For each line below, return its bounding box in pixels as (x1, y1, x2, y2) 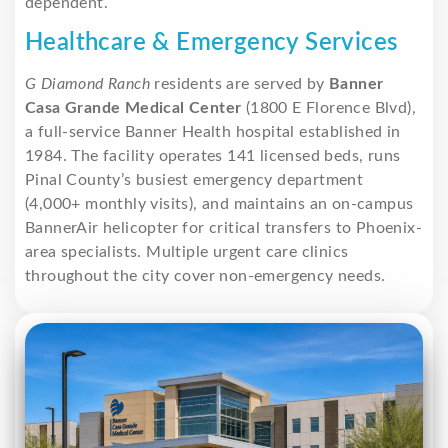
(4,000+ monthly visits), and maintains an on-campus (25, 195, 414, 212)
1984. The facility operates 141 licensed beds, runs (25, 147, 401, 164)
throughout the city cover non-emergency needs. (25, 267, 386, 284)
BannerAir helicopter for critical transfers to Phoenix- (25, 219, 422, 236)
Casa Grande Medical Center (25, 99, 242, 116)
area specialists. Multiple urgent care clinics (25, 243, 349, 260)
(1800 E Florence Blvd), (241, 99, 417, 116)
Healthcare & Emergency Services (25, 30, 398, 55)
